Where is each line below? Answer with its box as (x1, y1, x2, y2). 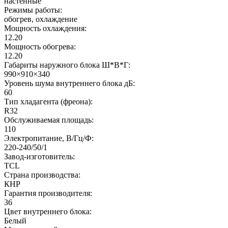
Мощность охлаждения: (4, 23, 87, 33)
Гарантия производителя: (4, 188, 92, 197)
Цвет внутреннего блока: (4, 207, 92, 216)
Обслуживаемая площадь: (4, 115, 94, 124)
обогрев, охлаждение (4, 14, 77, 23)
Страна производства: (4, 170, 80, 179)
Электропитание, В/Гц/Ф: (4, 133, 94, 142)
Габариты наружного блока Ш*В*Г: (4, 60, 130, 69)
